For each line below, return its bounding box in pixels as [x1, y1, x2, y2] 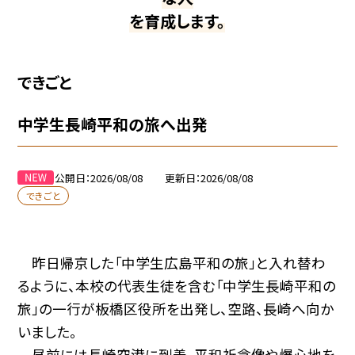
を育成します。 [129, 10, 226, 33]
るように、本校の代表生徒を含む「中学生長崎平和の [17, 275, 337, 296]
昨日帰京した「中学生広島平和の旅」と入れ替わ [17, 252, 326, 273]
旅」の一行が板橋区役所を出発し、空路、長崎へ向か [17, 298, 334, 319]
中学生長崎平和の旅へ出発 [17, 112, 208, 136]
